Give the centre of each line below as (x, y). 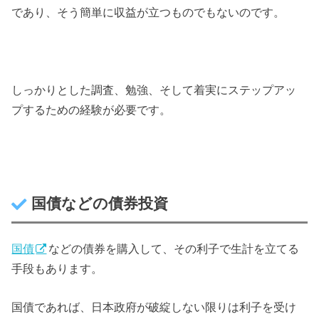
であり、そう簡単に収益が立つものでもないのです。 (148, 12)
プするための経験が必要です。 (91, 109)
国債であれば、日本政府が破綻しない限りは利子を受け (154, 307)
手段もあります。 (57, 269)
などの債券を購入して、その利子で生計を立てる (174, 249)
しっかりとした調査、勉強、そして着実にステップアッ (154, 89)
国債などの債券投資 (100, 203)
